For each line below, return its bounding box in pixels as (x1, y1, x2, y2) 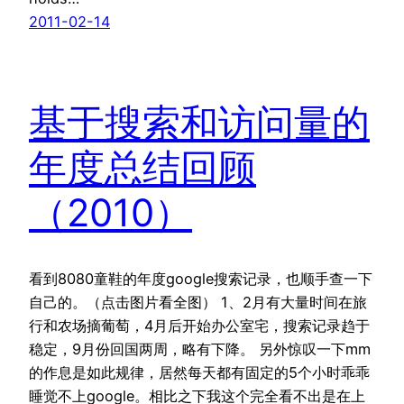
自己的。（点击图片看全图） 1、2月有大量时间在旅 (29, 293, 367, 312)
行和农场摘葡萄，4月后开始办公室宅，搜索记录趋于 (29, 317, 370, 335)
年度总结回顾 (29, 144, 256, 191)
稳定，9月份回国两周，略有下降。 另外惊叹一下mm (29, 340, 371, 359)
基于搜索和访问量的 (29, 99, 370, 146)
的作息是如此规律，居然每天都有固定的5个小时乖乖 (29, 363, 370, 382)
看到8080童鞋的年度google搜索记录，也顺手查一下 (29, 270, 372, 289)
